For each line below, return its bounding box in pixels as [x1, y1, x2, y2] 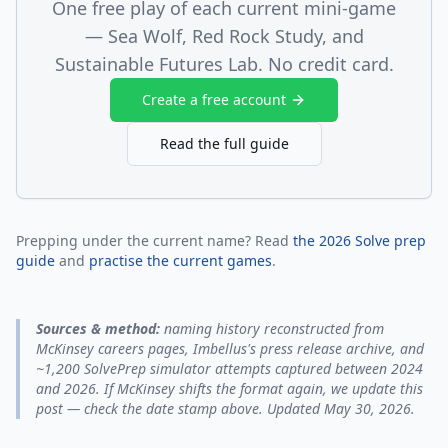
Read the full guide [159, 134, 289, 153]
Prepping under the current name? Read [16, 231, 293, 250]
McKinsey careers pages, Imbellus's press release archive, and [36, 339, 424, 358]
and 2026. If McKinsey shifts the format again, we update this [36, 379, 423, 398]
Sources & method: [36, 319, 160, 338]
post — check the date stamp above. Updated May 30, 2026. [36, 399, 415, 418]
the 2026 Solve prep [293, 231, 426, 250]
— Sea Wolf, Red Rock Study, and [84, 24, 364, 48]
